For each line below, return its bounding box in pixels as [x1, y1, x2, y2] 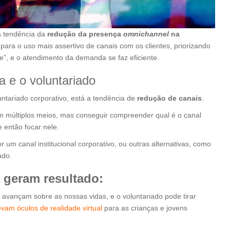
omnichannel [123, 30, 169, 39]
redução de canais [137, 94, 202, 103]
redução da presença [47, 30, 123, 39]
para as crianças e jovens [102, 204, 187, 213]
